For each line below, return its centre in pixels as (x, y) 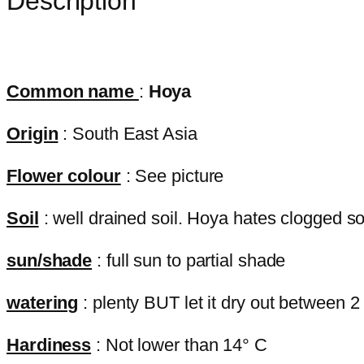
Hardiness (49, 345)
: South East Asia (128, 134)
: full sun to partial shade (189, 261)
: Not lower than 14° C (179, 345)
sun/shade (50, 261)
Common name (73, 92)
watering (43, 303)
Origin (32, 134)
